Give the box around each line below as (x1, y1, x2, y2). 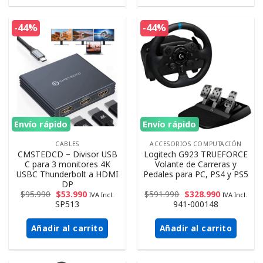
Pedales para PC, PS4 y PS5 (143, 168, 248, 180)
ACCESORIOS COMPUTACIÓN (150, 140, 242, 149)
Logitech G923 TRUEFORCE (144, 149, 248, 160)
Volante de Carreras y (155, 159, 237, 170)
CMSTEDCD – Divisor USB (17, 149, 117, 160)
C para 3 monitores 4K (24, 159, 110, 170)
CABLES (55, 140, 79, 149)
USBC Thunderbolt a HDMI (16, 168, 119, 180)
